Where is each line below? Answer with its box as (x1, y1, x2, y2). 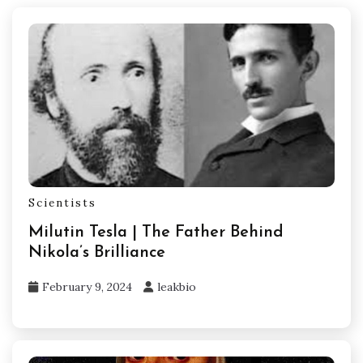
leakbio (157, 280, 196, 295)
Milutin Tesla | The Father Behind (28, 224, 284, 241)
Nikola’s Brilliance (28, 245, 165, 262)
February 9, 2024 (42, 280, 132, 295)
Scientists (28, 195, 96, 210)
